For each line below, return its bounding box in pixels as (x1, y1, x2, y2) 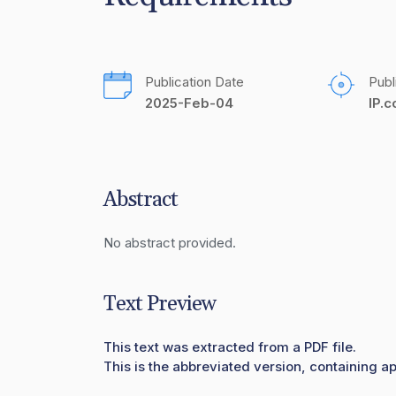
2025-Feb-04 (145, 95, 233, 111)
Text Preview (103, 291, 216, 317)
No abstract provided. (103, 234, 236, 251)
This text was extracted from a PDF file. (103, 339, 356, 355)
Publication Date (145, 73, 244, 90)
